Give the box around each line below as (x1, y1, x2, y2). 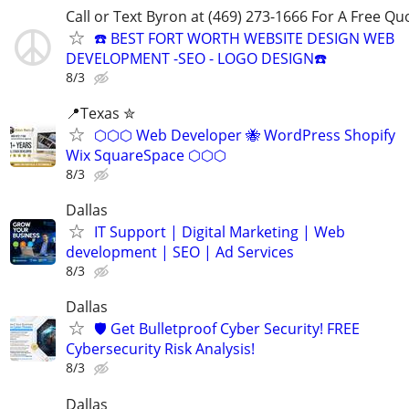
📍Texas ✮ (66, 102, 135, 123)
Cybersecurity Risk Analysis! (66, 339, 255, 360)
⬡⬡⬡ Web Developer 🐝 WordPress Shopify (94, 124, 395, 145)
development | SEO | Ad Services (66, 242, 294, 263)
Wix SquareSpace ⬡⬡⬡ (66, 144, 226, 165)
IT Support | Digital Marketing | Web (94, 222, 345, 243)
